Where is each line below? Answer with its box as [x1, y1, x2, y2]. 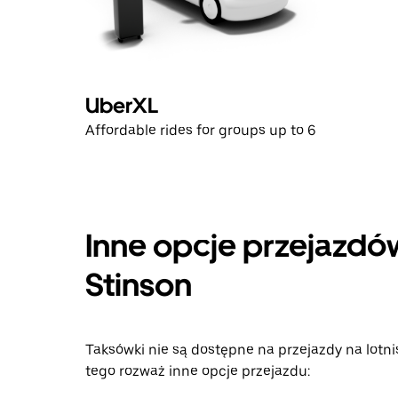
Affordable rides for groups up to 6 [85, 122, 316, 139]
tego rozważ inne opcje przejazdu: [85, 362, 310, 379]
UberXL [85, 92, 158, 118]
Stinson [85, 266, 192, 304]
